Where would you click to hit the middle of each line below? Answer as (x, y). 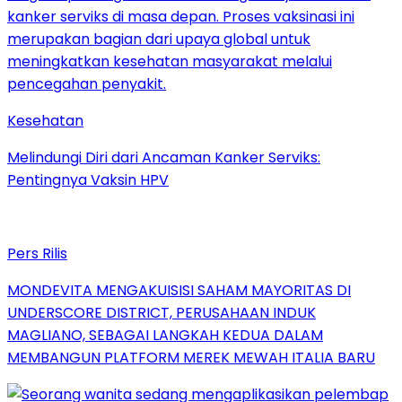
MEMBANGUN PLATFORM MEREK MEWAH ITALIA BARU (191, 357)
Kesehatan (45, 120)
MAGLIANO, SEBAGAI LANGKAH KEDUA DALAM (165, 335)
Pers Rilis (37, 253)
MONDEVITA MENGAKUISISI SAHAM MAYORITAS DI (179, 290)
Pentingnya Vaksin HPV (88, 179)
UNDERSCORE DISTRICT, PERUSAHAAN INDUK (162, 312)
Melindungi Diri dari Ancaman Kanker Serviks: (164, 157)
